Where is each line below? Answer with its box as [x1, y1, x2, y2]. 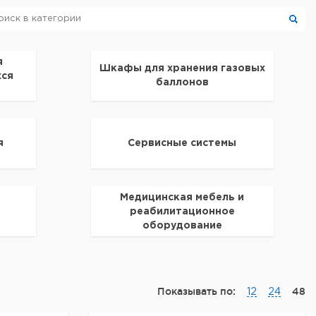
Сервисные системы [128, 139, 237, 147]
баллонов [155, 78, 209, 87]
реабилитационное [129, 207, 235, 216]
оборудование [142, 221, 222, 230]
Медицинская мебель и [120, 193, 245, 202]
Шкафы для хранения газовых [99, 64, 265, 73]
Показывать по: [157, 286, 236, 297]
